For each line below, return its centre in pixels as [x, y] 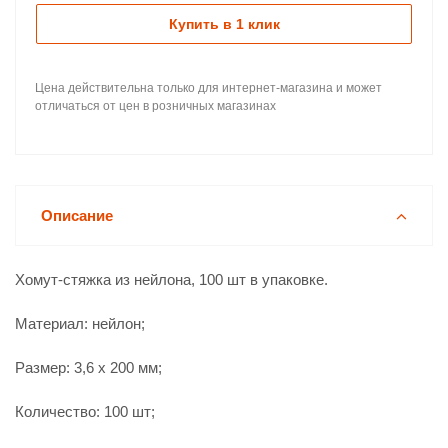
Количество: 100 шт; [85, 411]
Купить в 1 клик [224, 24]
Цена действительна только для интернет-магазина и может [208, 88]
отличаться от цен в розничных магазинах [155, 106]
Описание [77, 215]
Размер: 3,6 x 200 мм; [88, 367]
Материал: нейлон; [80, 323]
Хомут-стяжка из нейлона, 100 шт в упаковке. [171, 279]
